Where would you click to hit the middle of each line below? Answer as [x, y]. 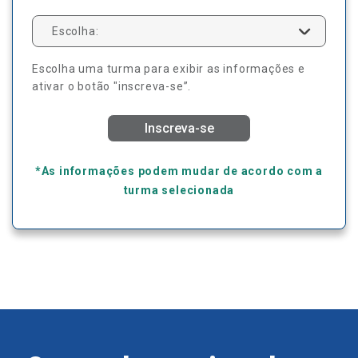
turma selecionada [179, 191]
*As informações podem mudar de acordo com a [179, 171]
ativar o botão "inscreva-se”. [112, 87]
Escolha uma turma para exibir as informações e [169, 69]
